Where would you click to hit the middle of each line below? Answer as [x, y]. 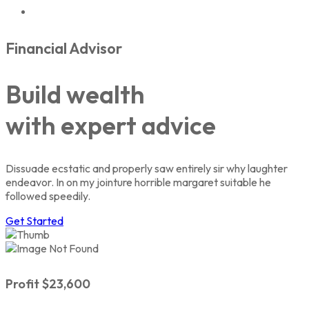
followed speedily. [48, 196]
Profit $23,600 [48, 283]
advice [179, 125]
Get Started [34, 220]
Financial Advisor [64, 49]
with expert [73, 125]
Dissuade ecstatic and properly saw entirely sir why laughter [147, 168]
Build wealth [75, 94]
